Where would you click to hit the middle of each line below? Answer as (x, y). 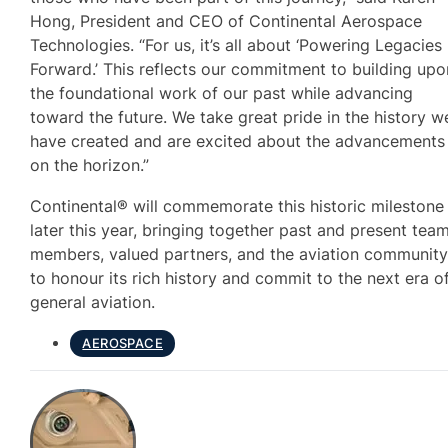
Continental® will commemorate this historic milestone (237, 205)
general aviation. (93, 301)
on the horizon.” (90, 165)
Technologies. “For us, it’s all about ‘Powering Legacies (236, 45)
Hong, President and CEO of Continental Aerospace (226, 21)
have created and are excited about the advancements (238, 141)
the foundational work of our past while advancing (222, 93)
